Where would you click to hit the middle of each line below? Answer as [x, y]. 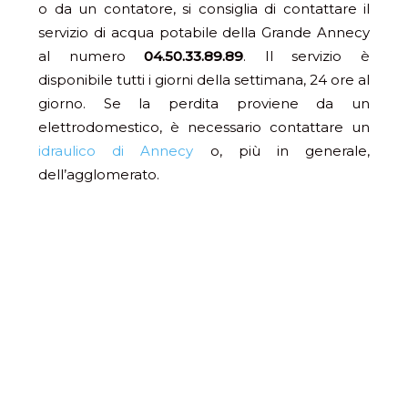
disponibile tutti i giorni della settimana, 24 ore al [204, 80]
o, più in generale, [282, 151]
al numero [92, 56]
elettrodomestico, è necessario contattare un [204, 127]
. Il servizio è [307, 56]
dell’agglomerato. [99, 175]
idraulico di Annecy [116, 151]
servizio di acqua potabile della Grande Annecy [204, 33]
